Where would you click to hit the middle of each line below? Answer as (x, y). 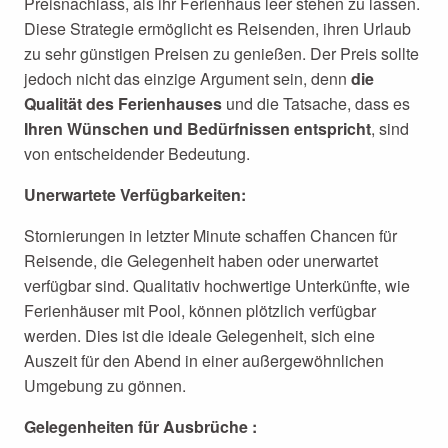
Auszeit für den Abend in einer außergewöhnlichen (204, 360)
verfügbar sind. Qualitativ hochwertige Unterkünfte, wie (217, 285)
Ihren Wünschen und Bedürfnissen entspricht (197, 128)
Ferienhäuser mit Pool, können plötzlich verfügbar (200, 310)
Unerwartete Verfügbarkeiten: (135, 194)
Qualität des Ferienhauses (123, 103)
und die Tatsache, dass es (316, 103)
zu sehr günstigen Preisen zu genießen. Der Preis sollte (221, 53)
